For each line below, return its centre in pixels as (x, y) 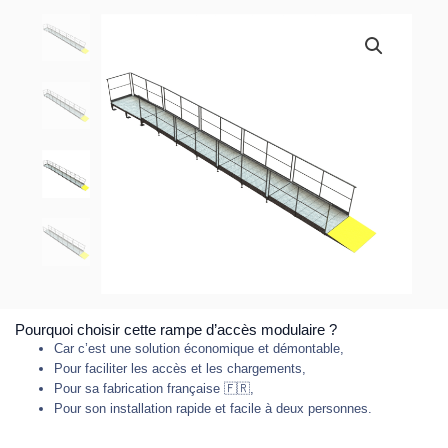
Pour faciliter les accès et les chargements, (180, 368)
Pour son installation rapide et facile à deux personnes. (213, 408)
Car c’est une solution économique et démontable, (199, 348)
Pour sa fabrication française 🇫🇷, (154, 388)
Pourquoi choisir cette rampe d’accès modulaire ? (176, 329)
